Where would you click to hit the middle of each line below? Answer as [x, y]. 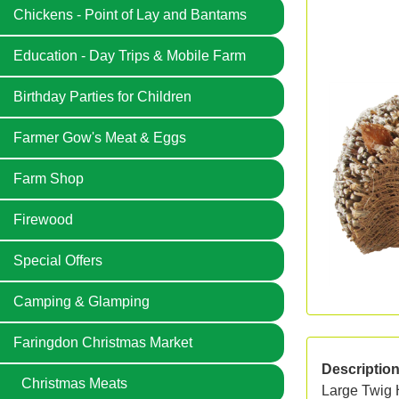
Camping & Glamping [81, 301]
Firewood [43, 220]
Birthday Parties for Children [102, 97]
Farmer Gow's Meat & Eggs [100, 138]
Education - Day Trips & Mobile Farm [130, 56]
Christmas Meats [74, 383]
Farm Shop [49, 179]
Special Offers [58, 261]
